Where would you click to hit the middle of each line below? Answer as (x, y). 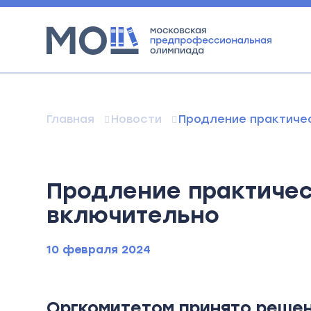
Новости (137, 119)
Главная (71, 119)
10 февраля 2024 (99, 250)
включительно (133, 216)
